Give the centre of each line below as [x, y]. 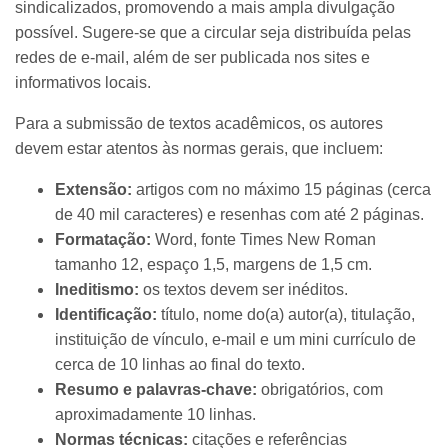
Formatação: [103, 239]
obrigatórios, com [320, 389]
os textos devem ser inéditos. [243, 289]
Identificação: [106, 314]
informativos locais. [83, 82]
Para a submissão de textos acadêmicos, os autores [199, 123]
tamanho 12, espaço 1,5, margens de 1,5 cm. [213, 264]
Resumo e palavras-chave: [156, 389]
